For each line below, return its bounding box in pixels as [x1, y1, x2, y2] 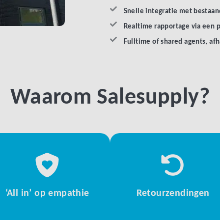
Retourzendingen [136, 188, 210, 198]
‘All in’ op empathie [5, 188, 89, 198]
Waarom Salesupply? [10, 86, 210, 110]
